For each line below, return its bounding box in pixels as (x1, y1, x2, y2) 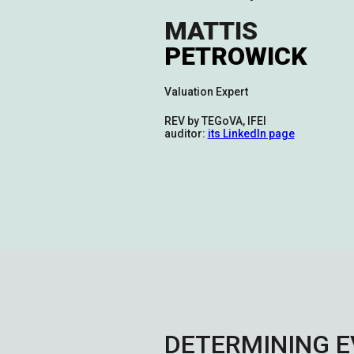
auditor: (164, 127, 208, 141)
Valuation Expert (164, 85, 248, 99)
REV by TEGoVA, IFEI (164, 115, 266, 128)
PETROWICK (164, 41, 307, 72)
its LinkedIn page (207, 127, 295, 141)
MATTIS (164, 16, 258, 47)
